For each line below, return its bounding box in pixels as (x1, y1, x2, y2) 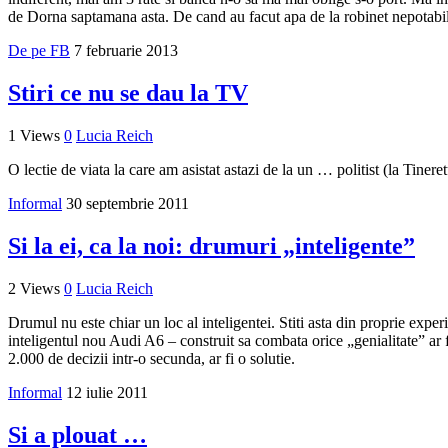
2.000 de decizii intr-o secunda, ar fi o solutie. (8, 349, 295, 367)
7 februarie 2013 (74, 42, 178, 60)
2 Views (8, 279, 60, 297)
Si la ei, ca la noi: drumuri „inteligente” (8, 232, 415, 259)
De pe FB (8, 42, 70, 60)
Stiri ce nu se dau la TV (8, 80, 248, 107)
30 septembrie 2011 (66, 194, 189, 212)
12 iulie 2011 (66, 383, 148, 401)
